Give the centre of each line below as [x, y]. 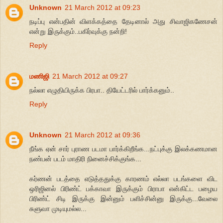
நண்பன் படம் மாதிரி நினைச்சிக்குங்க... [85, 159]
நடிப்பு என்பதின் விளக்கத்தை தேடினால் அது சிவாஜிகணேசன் [123, 21]
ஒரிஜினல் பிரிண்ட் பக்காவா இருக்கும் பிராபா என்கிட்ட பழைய [123, 188]
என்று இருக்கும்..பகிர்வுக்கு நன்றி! [78, 31]
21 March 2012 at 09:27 [90, 76]
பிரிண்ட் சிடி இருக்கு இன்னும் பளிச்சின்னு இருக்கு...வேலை [123, 198]
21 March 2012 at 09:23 [103, 7]
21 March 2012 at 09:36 [103, 135]
